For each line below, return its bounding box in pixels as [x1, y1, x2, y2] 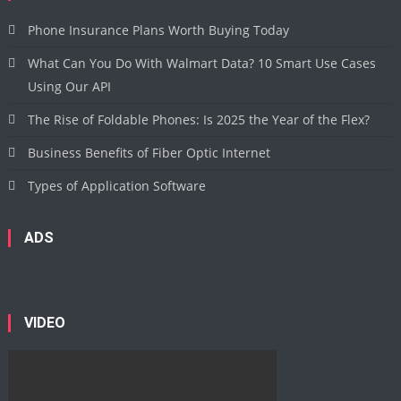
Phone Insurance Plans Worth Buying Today [28, 21, 290, 38]
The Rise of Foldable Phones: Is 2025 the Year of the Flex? [28, 110, 371, 128]
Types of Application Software [28, 176, 207, 194]
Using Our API [28, 77, 112, 95]
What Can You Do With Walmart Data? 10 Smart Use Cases [28, 54, 377, 72]
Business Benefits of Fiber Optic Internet [28, 143, 271, 161]
